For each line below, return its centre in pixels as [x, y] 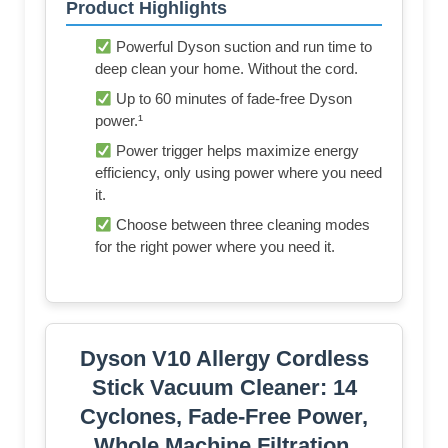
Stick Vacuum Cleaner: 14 [224, 388]
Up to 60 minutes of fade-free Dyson [232, 99]
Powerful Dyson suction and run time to [242, 47]
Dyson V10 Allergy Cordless [224, 359]
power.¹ [119, 121]
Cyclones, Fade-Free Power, [224, 417]
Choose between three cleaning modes [241, 225]
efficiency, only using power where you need [238, 173]
